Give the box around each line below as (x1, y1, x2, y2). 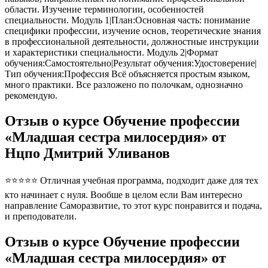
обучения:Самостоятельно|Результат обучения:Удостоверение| (5, 58, 257, 69)
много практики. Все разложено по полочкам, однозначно (5, 80, 243, 90)
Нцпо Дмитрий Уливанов (5, 145, 170, 161)
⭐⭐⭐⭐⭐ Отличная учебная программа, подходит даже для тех (5, 175, 258, 185)
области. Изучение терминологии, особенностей (5, 4, 204, 15)
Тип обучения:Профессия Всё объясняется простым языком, (5, 69, 250, 80)
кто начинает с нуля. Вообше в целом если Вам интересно (5, 189, 242, 200)
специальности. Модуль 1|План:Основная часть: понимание (5, 15, 250, 26)
